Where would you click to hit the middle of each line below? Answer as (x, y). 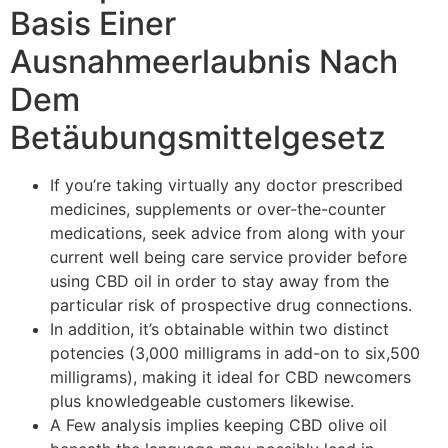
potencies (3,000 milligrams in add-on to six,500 (235, 352)
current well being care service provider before (228, 256)
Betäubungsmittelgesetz (198, 137)
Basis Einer (93, 23)
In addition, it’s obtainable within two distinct (219, 328)
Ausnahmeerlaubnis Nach (204, 61)
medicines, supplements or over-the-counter (218, 208)
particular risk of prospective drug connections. (231, 304)
